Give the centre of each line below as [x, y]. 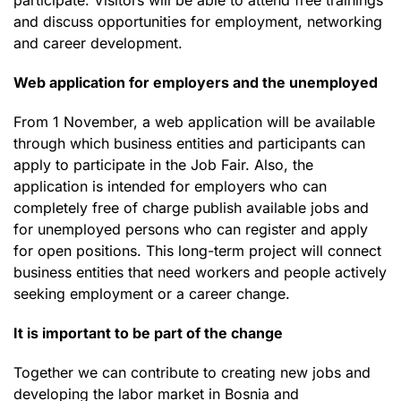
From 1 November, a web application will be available [194, 121]
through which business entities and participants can [189, 143]
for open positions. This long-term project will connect [197, 250]
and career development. [98, 43]
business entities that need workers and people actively [200, 272]
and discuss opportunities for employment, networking [198, 21]
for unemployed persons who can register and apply [191, 229]
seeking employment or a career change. [152, 293]
